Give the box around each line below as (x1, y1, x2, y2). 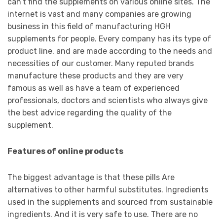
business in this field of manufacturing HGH (7, 22, 171, 32)
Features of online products (7, 147, 123, 156)
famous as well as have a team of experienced (7, 83, 180, 93)
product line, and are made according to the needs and (7, 46, 212, 56)
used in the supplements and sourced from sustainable (7, 197, 213, 207)
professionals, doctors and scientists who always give (7, 96, 208, 106)
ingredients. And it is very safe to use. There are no (7, 210, 198, 220)
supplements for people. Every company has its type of (7, 34, 211, 44)
